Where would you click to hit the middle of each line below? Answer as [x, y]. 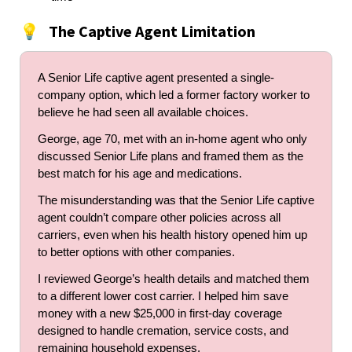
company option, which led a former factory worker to [174, 95]
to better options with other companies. [136, 253]
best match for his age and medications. [140, 174]
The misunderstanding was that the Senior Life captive [176, 201]
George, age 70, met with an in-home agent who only [172, 139]
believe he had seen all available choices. [143, 113]
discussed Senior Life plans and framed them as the [170, 157]
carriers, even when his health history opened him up [172, 235]
